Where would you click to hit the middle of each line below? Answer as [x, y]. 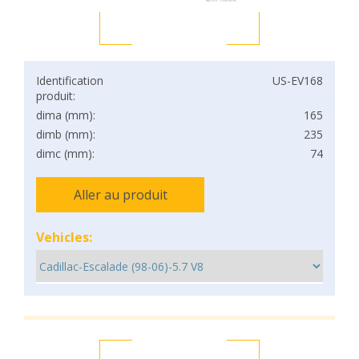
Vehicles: [64, 237]
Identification [70, 81]
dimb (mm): [66, 134]
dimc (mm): [65, 153]
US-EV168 [298, 81]
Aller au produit [120, 195]
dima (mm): [66, 115]
